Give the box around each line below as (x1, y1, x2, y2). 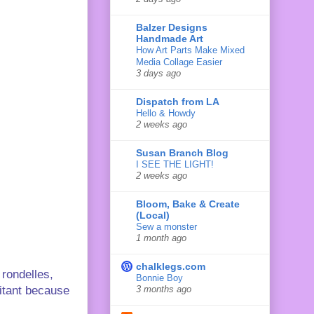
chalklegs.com (136, 260, 205, 272)
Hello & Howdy (136, 107, 196, 118)
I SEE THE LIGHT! (136, 158, 214, 170)
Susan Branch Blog (136, 146, 228, 158)
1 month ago (136, 233, 186, 243)
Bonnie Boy (136, 272, 183, 283)
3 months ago (136, 284, 191, 294)
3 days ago (136, 68, 181, 78)
